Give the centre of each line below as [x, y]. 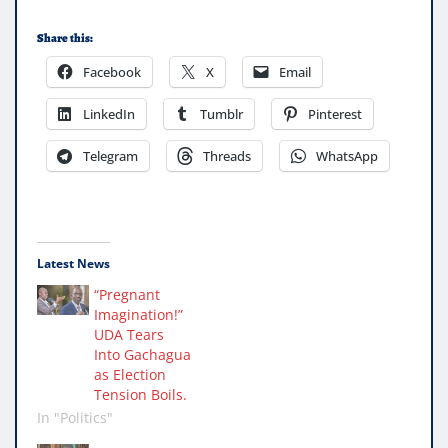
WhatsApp [347, 156]
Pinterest [335, 114]
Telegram [110, 156]
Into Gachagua [142, 355]
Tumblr [221, 114]
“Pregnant [126, 295]
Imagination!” [138, 315]
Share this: [65, 38]
